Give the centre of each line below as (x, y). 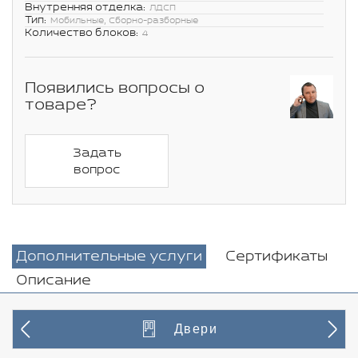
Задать (97, 153)
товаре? (61, 105)
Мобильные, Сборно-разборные (124, 20)
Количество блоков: (82, 33)
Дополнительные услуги (109, 256)
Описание (54, 280)
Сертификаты (276, 256)
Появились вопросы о (115, 88)
